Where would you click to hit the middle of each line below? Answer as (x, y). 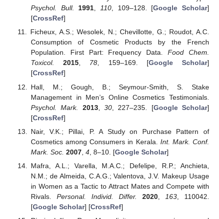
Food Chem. (189, 53)
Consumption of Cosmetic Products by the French (120, 42)
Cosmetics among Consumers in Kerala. (95, 142)
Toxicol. (42, 63)
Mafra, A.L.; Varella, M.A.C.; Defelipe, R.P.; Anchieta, (120, 165)
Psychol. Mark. (55, 107)
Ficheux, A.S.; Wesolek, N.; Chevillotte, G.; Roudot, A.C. (120, 32)
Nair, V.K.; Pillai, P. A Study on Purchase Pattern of (120, 131)
